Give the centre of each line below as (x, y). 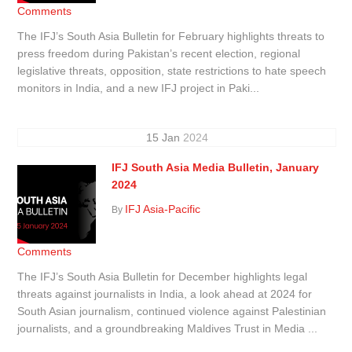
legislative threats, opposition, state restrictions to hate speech (172, 70)
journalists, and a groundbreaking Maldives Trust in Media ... (168, 328)
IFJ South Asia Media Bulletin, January (216, 167)
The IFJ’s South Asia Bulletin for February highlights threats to (171, 36)
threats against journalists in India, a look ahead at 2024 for (165, 293)
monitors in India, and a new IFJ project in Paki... (139, 88)
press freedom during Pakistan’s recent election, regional (159, 53)
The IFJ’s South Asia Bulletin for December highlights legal (163, 276)
